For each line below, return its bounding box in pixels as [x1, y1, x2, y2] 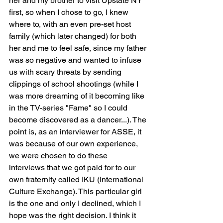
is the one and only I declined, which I [9, 199, 143, 208]
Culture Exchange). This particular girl [9, 187, 144, 196]
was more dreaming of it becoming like [9, 91, 146, 101]
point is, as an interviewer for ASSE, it [9, 127, 143, 136]
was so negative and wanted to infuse [9, 55, 143, 65]
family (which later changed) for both [9, 31, 138, 41]
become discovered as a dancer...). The [9, 115, 148, 124]
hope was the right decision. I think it [9, 211, 138, 220]
